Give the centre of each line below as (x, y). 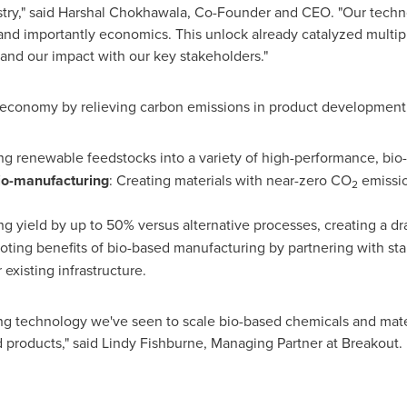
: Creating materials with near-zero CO (230, 180)
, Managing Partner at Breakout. (303, 342)
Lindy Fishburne (152, 342)
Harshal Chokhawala (122, 12)
